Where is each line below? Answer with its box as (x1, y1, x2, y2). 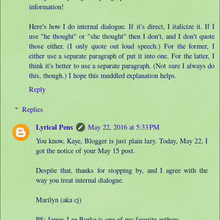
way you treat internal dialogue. (36, 175, 124, 185)
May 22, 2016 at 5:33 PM (88, 122, 160, 132)
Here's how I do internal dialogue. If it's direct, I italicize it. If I (29, 21, 215, 31)
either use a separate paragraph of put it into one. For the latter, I (29, 51, 215, 60)
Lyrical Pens (36, 122, 74, 133)
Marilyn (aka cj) (36, 195, 82, 205)
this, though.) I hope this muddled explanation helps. (29, 70, 177, 80)
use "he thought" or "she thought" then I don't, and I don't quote (29, 31, 215, 41)
